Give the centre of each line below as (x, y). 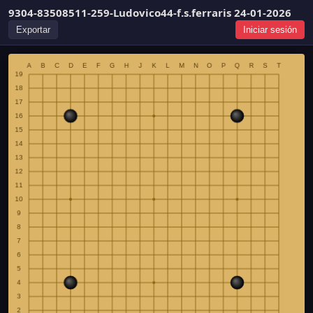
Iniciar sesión (270, 30)
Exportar (33, 30)
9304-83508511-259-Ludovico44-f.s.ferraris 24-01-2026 (150, 13)
